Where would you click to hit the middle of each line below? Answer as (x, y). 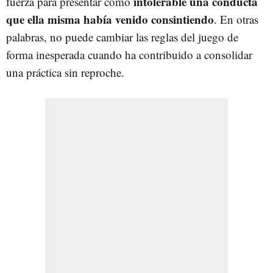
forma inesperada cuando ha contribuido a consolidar (129, 54)
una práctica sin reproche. (65, 72)
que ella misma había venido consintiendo (110, 19)
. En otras (236, 19)
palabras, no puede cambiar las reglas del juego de (122, 37)
